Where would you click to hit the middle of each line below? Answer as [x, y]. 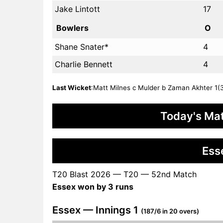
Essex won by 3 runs [93, 186]
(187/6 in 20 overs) [170, 211]
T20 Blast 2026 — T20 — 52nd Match [124, 174]
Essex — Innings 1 [97, 210]
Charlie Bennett [84, 64]
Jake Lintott [77, 9]
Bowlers [72, 28]
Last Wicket [72, 87]
